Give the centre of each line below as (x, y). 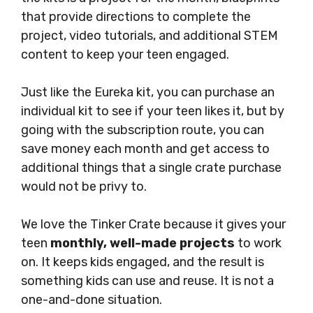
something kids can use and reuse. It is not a (147, 281)
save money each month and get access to (145, 149)
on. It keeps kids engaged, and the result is (143, 262)
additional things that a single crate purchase (151, 168)
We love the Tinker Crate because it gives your (153, 225)
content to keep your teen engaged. (125, 55)
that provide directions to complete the (136, 17)
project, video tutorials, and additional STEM (150, 36)
